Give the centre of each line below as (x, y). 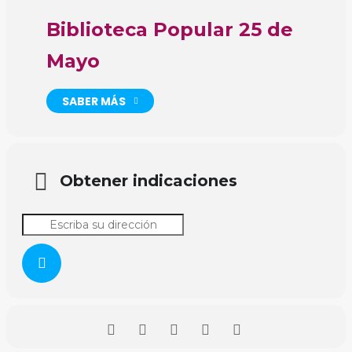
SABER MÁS (94, 101)
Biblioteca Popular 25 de (170, 30)
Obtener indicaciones (148, 180)
